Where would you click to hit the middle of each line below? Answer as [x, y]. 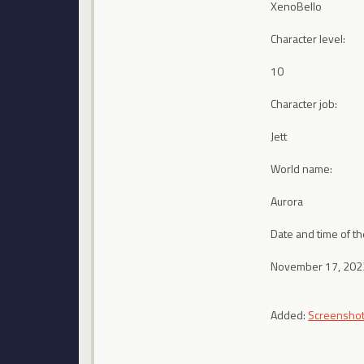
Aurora [287, 201]
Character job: [304, 104]
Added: [290, 315]
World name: [302, 169]
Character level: [308, 39]
